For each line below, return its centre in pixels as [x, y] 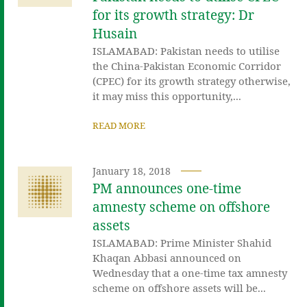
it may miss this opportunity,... [167, 96]
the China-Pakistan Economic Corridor [187, 65]
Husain [115, 33]
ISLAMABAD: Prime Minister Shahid [182, 242]
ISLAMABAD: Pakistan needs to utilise [186, 50]
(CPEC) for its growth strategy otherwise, [192, 81]
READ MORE [119, 125]
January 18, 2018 [132, 171]
